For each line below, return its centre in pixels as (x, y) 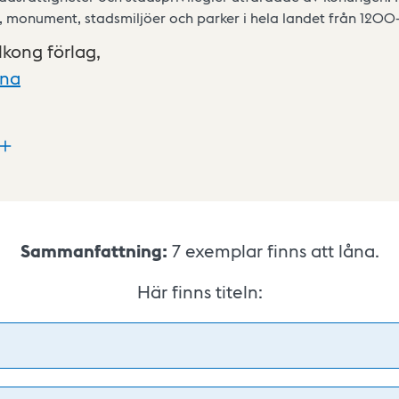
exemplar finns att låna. (282, 250)
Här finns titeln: (199, 291)
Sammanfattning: (94, 250)
